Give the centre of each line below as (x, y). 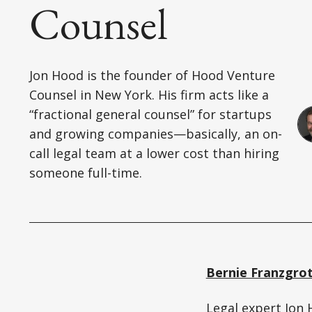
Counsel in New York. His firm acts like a (149, 95)
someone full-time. (86, 173)
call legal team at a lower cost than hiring (154, 154)
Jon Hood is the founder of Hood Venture (152, 76)
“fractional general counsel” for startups (150, 115)
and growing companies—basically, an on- (156, 134)
